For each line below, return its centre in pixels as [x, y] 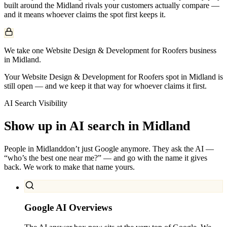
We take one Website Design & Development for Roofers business [110, 50]
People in [20, 149]
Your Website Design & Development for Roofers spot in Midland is [113, 77]
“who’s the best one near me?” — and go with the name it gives [106, 158]
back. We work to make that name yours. [69, 167]
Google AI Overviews [68, 207]
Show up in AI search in [71, 126]
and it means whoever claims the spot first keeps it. [85, 14]
